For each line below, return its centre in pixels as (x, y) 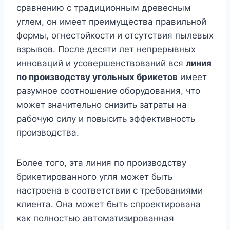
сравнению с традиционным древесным (104, 7)
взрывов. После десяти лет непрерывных (106, 49)
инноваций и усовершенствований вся (101, 63)
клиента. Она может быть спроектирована (109, 204)
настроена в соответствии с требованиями (110, 190)
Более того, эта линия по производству (101, 162)
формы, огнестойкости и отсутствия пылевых (115, 35)
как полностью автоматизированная (95, 218)
